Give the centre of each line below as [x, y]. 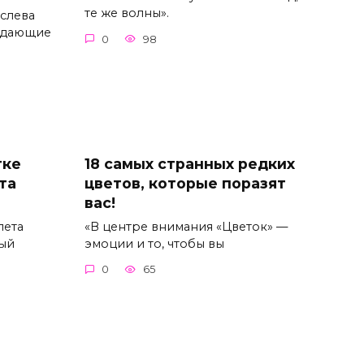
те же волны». [126, 13]
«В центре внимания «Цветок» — [186, 226]
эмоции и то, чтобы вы [154, 243]
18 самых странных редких [189, 163]
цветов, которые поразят [185, 183]
